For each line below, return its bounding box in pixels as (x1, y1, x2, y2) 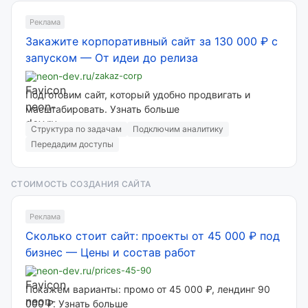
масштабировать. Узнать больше (25, 103, 179, 115)
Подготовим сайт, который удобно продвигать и (25, 89, 250, 100)
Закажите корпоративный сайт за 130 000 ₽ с (25, 34, 278, 48)
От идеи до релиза (95, 51, 198, 65)
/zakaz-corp (91, 70, 142, 81)
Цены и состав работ (80, 245, 196, 259)
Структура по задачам (31, 124, 122, 134)
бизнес (25, 245, 63, 259)
